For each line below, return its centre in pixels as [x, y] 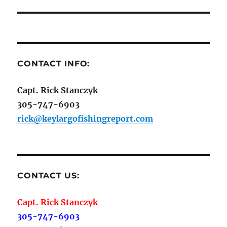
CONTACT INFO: [54, 64]
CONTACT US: [48, 176]
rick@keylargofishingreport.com [85, 119]
